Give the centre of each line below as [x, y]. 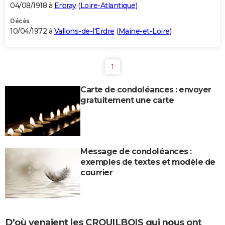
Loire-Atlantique [108, 6]
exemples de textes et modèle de [148, 162]
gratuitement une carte [127, 100]
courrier [96, 173]
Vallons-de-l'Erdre [84, 31]
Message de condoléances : [136, 152]
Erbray [65, 6]
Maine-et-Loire [144, 31]
